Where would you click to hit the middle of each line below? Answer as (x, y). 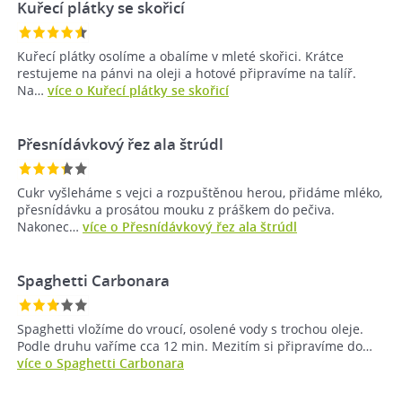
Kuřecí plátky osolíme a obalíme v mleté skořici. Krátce (180, 57)
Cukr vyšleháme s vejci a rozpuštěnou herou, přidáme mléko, (200, 193)
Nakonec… (50, 227)
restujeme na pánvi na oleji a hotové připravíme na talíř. (187, 74)
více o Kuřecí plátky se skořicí (138, 91)
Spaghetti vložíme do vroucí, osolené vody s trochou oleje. (190, 329)
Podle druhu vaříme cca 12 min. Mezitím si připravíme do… (195, 346)
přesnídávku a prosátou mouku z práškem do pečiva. (176, 210)
